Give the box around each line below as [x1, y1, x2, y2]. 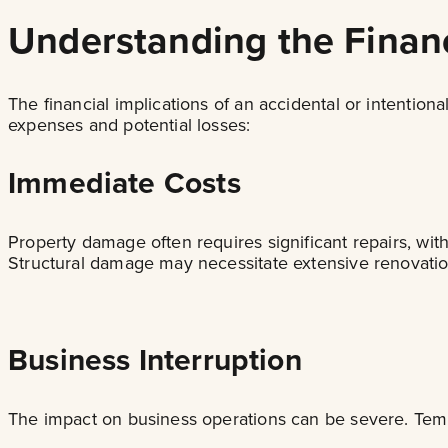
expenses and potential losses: [8, 112, 251, 138]
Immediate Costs [8, 161, 241, 205]
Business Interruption [8, 338, 302, 382]
